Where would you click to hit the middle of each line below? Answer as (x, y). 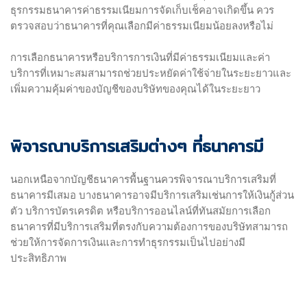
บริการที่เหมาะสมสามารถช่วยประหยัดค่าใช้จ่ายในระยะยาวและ (151, 74)
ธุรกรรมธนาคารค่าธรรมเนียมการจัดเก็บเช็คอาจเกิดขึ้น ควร (142, 11)
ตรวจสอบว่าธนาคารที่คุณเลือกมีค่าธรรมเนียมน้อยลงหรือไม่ (142, 26)
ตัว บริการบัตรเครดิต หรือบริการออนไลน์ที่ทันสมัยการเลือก (140, 211)
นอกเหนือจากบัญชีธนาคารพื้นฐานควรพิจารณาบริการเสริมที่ (143, 180)
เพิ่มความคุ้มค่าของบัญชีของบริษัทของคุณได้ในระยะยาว (135, 89)
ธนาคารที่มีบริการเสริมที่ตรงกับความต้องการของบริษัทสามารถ (149, 227)
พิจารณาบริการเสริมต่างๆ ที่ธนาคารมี (137, 146)
